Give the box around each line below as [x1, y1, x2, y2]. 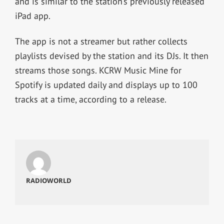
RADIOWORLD [25, 175, 71, 185]
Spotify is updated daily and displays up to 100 [14, 78, 197, 90]
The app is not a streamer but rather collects [14, 35, 187, 47]
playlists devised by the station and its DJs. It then [14, 49, 208, 61]
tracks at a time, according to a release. [14, 93, 168, 105]
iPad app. [14, 9, 52, 21]
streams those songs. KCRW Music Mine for [14, 64, 181, 76]
